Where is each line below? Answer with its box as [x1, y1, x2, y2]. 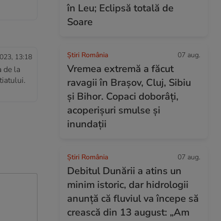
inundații [67, 117, 107, 131]
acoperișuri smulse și [67, 104, 160, 117]
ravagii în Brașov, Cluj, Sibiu [67, 76, 191, 89]
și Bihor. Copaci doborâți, [67, 90, 179, 103]
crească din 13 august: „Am [67, 206, 189, 219]
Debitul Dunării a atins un [67, 164, 182, 178]
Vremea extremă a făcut [67, 62, 174, 75]
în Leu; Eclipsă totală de [67, 1, 174, 15]
